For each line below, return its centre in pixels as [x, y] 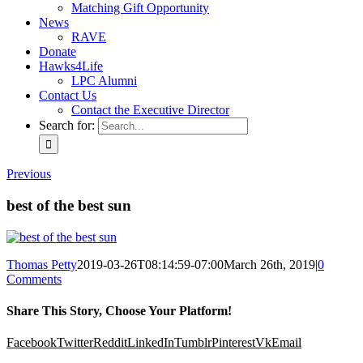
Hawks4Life [71, 66]
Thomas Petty [42, 264]
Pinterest [233, 343]
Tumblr [193, 343]
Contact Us [68, 96]
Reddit [110, 343]
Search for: [67, 126]
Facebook [32, 343]
